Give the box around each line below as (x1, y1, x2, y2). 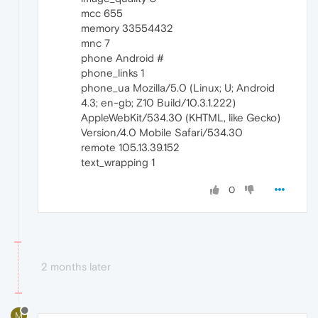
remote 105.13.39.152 (81, 141, 180, 154)
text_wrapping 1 (81, 156, 155, 169)
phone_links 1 (81, 67, 144, 79)
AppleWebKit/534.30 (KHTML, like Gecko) (81, 111, 280, 124)
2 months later (41, 261, 111, 273)
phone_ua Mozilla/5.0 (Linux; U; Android (81, 82, 275, 94)
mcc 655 (81, 7, 123, 20)
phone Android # (81, 52, 164, 65)
